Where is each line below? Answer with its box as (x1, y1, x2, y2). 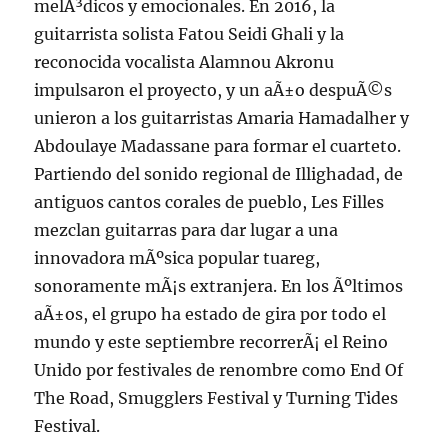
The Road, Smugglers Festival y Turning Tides (34, 388, 399, 409)
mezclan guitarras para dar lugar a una (34, 220, 339, 241)
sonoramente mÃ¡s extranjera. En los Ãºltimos (34, 276, 404, 297)
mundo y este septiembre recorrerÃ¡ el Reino (34, 332, 389, 353)
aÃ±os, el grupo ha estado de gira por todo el (34, 304, 387, 325)
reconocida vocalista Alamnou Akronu (34, 52, 335, 73)
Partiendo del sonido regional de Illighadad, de (34, 164, 404, 185)
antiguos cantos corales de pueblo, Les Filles (34, 192, 385, 213)
